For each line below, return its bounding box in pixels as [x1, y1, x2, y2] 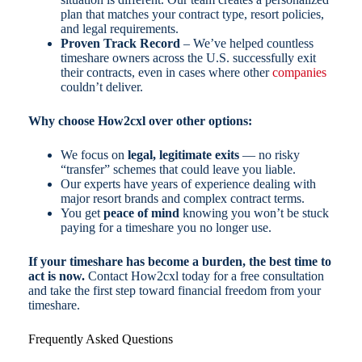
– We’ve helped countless [179, 36, 314, 51]
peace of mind [103, 206, 179, 221]
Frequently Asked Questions [27, 332, 173, 347]
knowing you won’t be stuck [179, 206, 329, 221]
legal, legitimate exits [127, 148, 239, 162]
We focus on [60, 148, 128, 162]
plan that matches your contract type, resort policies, [60, 7, 324, 22]
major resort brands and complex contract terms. [60, 192, 305, 206]
